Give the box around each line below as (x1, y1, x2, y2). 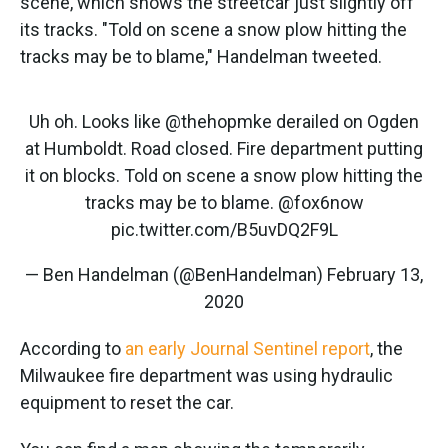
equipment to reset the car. (20, 392, 234, 414)
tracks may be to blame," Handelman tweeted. (20, 46, 382, 68)
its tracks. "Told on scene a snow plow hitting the (20, 19, 407, 41)
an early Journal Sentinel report (125, 338, 370, 360)
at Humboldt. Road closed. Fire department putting (25, 138, 423, 160)
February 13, (327, 264, 423, 286)
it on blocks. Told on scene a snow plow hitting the (25, 165, 423, 187)
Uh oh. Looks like (29, 111, 165, 133)
